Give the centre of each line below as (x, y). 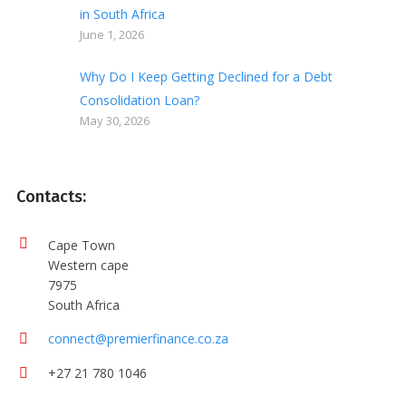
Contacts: (51, 196)
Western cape (88, 265)
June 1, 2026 (112, 34)
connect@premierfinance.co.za (138, 338)
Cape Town (82, 245)
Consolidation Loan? (140, 100)
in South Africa (122, 14)
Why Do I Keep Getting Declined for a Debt (206, 76)
